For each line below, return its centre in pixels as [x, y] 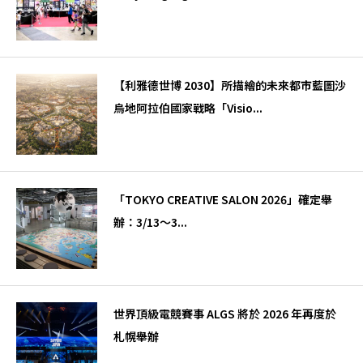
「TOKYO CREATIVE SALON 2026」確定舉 [223, 200]
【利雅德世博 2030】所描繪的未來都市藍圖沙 [230, 85]
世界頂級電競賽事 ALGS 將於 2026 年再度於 [225, 314]
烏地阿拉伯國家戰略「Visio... [188, 108]
